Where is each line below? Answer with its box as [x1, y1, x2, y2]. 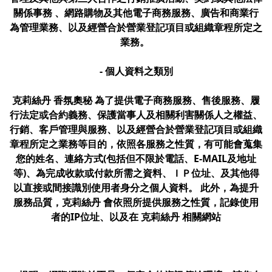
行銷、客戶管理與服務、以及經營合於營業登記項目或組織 [10, 123, 262, 136]
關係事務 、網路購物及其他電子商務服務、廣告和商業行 [13, 6, 259, 19]
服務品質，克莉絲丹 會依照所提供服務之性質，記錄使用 [13, 195, 259, 209]
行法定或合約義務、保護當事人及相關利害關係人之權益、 [10, 108, 262, 121]
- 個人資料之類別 [99, 64, 173, 78]
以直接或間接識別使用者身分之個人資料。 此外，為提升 [13, 181, 259, 194]
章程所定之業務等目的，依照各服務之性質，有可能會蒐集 [10, 137, 262, 151]
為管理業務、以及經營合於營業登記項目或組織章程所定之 [10, 21, 262, 34]
